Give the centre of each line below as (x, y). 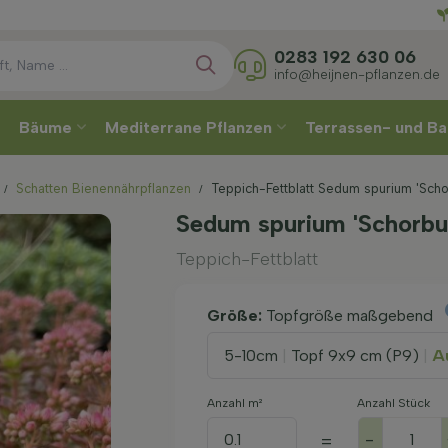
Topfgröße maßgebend (351, 315)
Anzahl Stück (393, 403)
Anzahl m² (234, 403)
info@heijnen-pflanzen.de (356, 73)
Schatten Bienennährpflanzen (103, 188)
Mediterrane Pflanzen (190, 127)
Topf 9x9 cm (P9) (354, 355)
